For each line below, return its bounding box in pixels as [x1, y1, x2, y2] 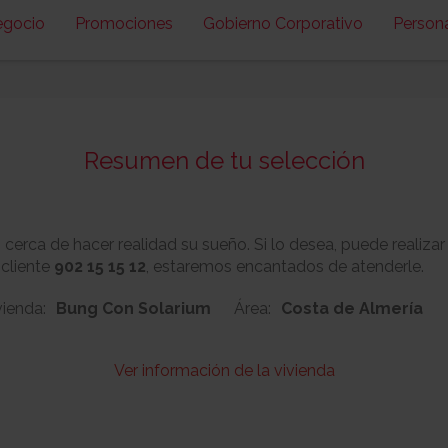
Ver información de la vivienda [113, 361, 335, 380]
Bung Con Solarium [55, 299, 211, 318]
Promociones [74, 14, 173, 33]
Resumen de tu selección [83, 146, 365, 175]
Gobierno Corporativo [202, 14, 363, 33]
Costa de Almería [281, 299, 423, 318]
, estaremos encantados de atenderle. [146, 257, 424, 276]
